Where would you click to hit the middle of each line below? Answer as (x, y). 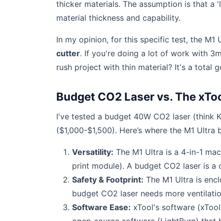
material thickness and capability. (118, 18)
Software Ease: (101, 207)
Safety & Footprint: (108, 180)
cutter (68, 53)
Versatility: (93, 152)
